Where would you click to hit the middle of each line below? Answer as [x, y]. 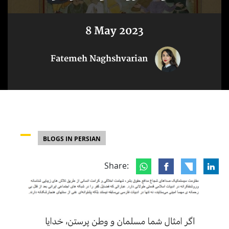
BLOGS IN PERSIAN [72, 139]
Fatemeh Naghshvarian [99, 59]
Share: [118, 166]
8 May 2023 [114, 31]
